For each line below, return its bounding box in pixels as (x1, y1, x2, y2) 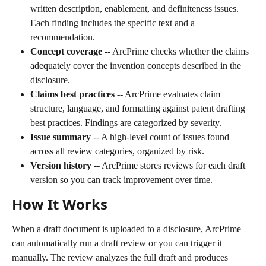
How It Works (12, 194, 107, 214)
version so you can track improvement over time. (30, 174, 213, 185)
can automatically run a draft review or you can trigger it (12, 237, 224, 248)
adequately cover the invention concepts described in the (30, 60, 243, 71)
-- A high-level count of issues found (91, 131, 232, 142)
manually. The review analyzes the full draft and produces (12, 252, 230, 262)
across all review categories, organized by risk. (30, 145, 204, 156)
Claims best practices (30, 88, 115, 99)
